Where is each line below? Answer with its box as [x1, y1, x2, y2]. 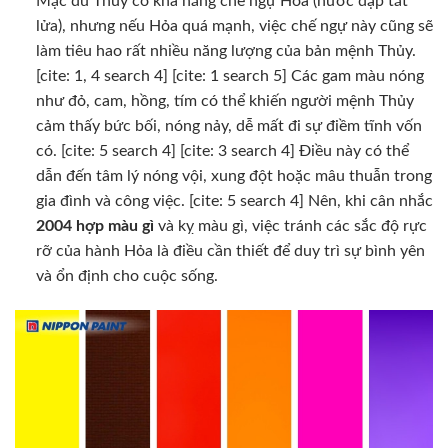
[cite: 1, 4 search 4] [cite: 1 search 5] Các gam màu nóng [35, 67, 424, 84]
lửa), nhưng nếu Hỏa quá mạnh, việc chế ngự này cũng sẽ [35, 17, 433, 34]
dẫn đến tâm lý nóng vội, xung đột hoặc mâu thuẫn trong [35, 167, 432, 184]
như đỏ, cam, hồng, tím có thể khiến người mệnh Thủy [35, 92, 414, 109]
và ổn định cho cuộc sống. [35, 267, 218, 284]
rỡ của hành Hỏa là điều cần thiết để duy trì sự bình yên [35, 242, 425, 259]
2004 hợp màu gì [35, 217, 154, 234]
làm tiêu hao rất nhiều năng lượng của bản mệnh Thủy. [35, 42, 416, 59]
